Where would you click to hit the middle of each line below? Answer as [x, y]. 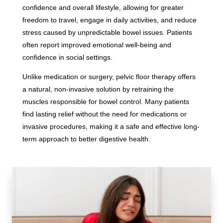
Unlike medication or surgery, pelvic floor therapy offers [109, 76]
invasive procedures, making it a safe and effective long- [111, 126]
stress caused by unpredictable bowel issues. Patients [107, 32]
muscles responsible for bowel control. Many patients [106, 101]
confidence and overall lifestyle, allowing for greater [103, 7]
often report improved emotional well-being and [97, 45]
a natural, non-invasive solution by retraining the [98, 89]
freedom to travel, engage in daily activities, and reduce [109, 20]
